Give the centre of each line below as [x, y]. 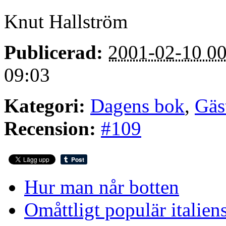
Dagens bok [137, 106]
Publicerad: [53, 52]
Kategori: [45, 106]
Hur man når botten [102, 187]
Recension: [50, 129]
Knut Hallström [66, 22]
